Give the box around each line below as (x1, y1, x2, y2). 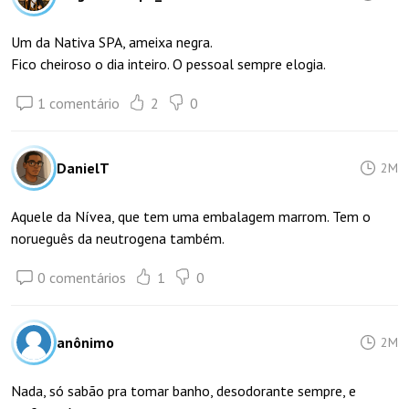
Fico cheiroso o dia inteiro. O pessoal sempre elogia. (11, 55, 326, 73)
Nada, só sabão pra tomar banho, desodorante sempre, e (11, 382, 356, 400)
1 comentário (37, 94, 120, 112)
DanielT (57, 159, 110, 177)
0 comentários (37, 268, 126, 287)
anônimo (57, 333, 114, 351)
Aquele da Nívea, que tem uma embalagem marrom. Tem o (11, 207, 371, 225)
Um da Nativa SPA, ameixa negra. (11, 33, 213, 51)
